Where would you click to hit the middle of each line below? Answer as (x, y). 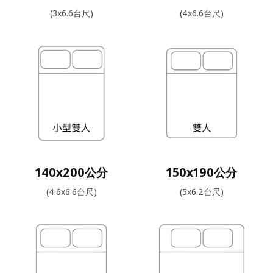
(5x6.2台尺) (202, 192)
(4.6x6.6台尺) (71, 192)
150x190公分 (202, 172)
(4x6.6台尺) (202, 13)
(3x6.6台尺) (71, 13)
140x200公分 (71, 172)
